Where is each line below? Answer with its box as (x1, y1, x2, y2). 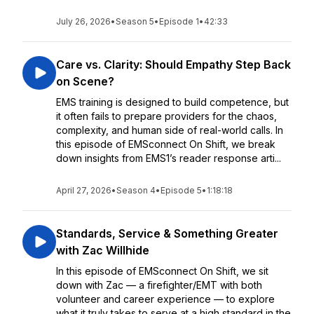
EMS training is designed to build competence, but (56, 96, 289, 108)
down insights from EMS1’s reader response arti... (56, 152, 281, 164)
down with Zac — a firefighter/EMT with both (56, 279, 262, 291)
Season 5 (116, 16, 154, 27)
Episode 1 (159, 16, 199, 27)
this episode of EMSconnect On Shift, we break (56, 138, 275, 150)
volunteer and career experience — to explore (56, 293, 275, 305)
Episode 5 (161, 185, 202, 196)
